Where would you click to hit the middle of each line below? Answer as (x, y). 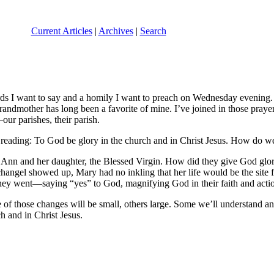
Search (153, 31)
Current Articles (61, 31)
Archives (116, 31)
